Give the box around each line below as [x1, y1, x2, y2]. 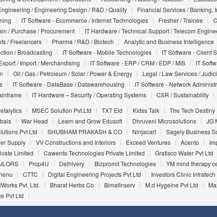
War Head [21, 117, 48, 125]
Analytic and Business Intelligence [124, 37, 214, 46]
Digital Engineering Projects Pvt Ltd [47, 170, 141, 179]
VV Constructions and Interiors [35, 138, 116, 147]
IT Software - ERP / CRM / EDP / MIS [90, 59, 186, 67]
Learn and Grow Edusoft [58, 117, 122, 125]
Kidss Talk [132, 106, 159, 115]
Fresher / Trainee [158, 16, 203, 25]
